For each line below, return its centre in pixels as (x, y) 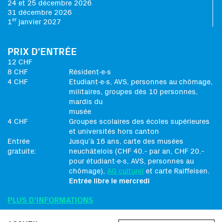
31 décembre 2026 (40, 13)
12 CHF (20, 62)
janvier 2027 (40, 22)
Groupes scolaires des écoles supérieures (139, 122)
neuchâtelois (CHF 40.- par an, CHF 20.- (137, 151)
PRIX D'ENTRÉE (42, 52)
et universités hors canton (114, 132)
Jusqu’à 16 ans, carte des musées (126, 141)
